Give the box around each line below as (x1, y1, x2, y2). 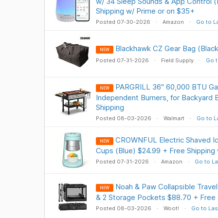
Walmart (163, 115, 184, 122)
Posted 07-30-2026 (95, 18, 152, 25)
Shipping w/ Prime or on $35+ (95, 6, 195, 16)
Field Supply (161, 57, 194, 64)
